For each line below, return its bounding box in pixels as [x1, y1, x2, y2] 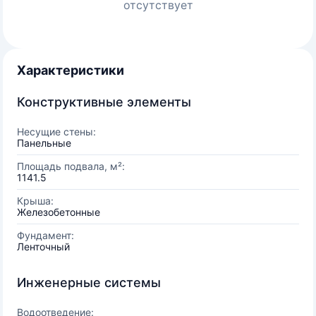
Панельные [17, 137, 71, 149]
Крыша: [17, 195, 54, 207]
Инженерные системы [17, 275, 161, 290]
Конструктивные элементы [17, 95, 191, 109]
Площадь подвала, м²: [17, 160, 125, 172]
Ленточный [17, 241, 70, 253]
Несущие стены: [17, 126, 96, 138]
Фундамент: [17, 229, 74, 241]
